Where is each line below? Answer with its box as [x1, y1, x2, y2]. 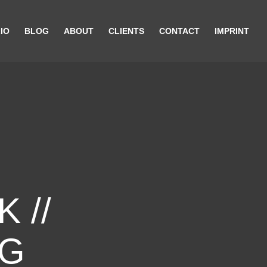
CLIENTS [108, 26, 144, 36]
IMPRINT [215, 26, 249, 36]
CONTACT [159, 26, 200, 36]
